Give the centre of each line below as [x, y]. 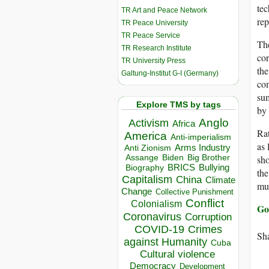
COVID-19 [159, 230]
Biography [145, 168]
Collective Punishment [195, 192]
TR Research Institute [156, 48]
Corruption [208, 217]
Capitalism [147, 180]
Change [137, 192]
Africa [183, 124]
